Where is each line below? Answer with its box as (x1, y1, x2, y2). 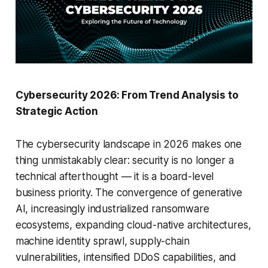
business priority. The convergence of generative (15, 187, 242, 199)
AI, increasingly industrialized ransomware (15, 203, 209, 215)
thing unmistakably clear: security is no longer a (15, 154, 234, 167)
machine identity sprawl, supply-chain (15, 235, 190, 248)
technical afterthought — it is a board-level (15, 170, 214, 183)
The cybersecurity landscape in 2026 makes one (15, 138, 242, 151)
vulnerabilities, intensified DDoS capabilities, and (15, 251, 237, 264)
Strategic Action (15, 105, 98, 118)
